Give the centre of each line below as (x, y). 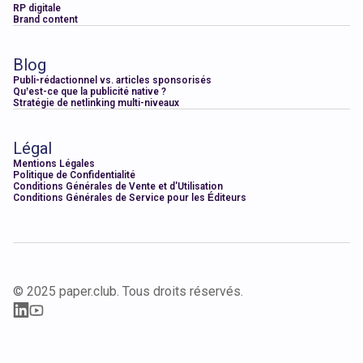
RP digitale (37, 9)
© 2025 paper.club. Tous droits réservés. (128, 292)
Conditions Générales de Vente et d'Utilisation (118, 187)
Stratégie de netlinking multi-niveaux (96, 103)
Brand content (45, 20)
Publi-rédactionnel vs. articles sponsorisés (112, 81)
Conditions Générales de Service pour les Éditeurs (130, 198)
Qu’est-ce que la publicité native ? (90, 92)
